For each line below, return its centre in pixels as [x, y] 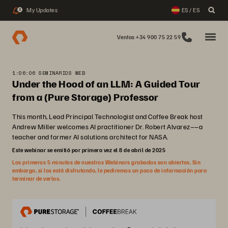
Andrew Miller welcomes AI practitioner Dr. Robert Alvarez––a [107, 126]
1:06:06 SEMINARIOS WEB [49, 73]
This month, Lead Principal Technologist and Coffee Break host [108, 116]
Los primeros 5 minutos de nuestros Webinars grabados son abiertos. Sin [106, 162]
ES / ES [190, 10]
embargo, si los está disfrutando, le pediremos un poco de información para [109, 170]
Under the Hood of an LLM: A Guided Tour [106, 83]
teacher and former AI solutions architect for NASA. [90, 137]
